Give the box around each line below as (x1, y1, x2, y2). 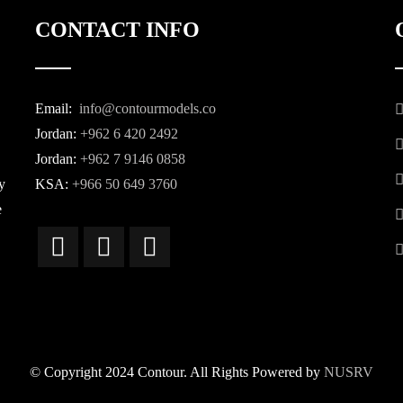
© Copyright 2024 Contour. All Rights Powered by (30, 364, 324, 380)
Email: (34, 101, 76, 116)
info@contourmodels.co (75, 101, 216, 116)
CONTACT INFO (34, 18, 200, 41)
